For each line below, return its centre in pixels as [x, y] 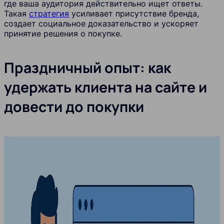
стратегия [49, 13]
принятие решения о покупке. [63, 33]
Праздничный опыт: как [87, 68]
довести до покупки [74, 107]
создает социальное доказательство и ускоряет [101, 23]
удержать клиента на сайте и [105, 87]
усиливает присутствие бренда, [134, 13]
